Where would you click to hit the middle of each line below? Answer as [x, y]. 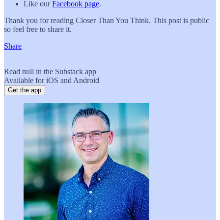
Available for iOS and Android [52, 80]
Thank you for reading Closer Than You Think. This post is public [107, 20]
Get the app [25, 90]
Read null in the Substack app [50, 71]
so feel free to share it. [38, 29]
